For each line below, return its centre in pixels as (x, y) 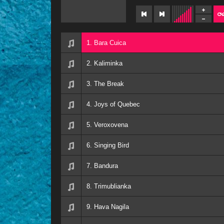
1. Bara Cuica (106, 42)
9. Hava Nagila (108, 206)
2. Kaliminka (104, 63)
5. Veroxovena (107, 124)
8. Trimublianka (109, 186)
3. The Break (105, 83)
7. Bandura (102, 165)
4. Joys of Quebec (113, 104)
